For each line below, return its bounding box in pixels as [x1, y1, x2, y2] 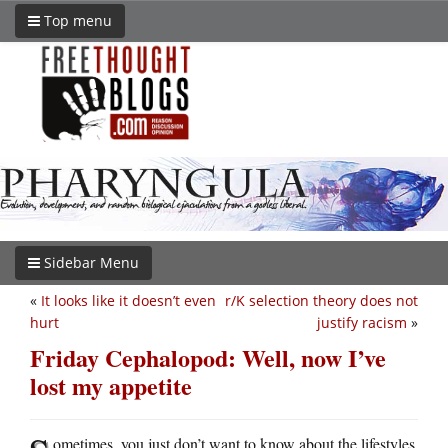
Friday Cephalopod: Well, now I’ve [30, 339, 386, 375]
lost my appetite [30, 367, 192, 403]
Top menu [40, 11, 112, 30]
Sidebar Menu [40, 252, 139, 272]
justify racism [317, 312, 407, 332]
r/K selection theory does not [225, 290, 418, 310]
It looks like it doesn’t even [41, 290, 216, 310]
